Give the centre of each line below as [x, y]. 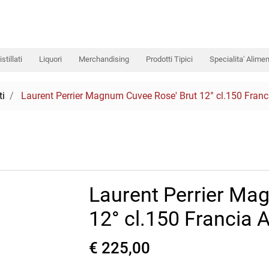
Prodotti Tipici [169, 59]
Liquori [50, 59]
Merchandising [104, 59]
